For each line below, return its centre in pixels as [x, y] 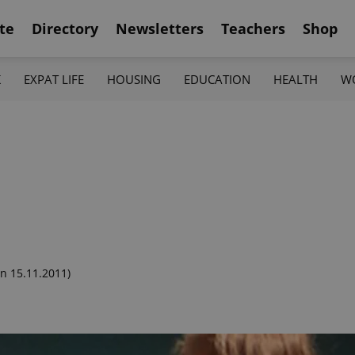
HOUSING [134, 79]
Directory [65, 28]
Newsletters [160, 28]
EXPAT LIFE [53, 79]
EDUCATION [218, 79]
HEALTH [296, 79]
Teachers [253, 28]
